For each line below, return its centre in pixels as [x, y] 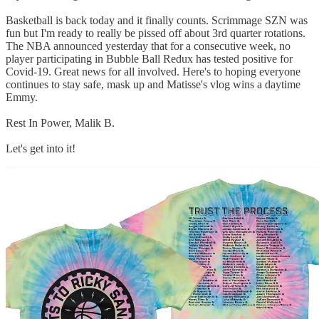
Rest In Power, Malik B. [60, 123]
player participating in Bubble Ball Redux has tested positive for [149, 59]
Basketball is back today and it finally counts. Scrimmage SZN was [157, 21]
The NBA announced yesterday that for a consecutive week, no [148, 46]
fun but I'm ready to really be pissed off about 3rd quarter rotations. [156, 33]
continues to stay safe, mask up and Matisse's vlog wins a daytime [153, 85]
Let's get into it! [41, 149]
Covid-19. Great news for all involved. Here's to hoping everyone [153, 72]
